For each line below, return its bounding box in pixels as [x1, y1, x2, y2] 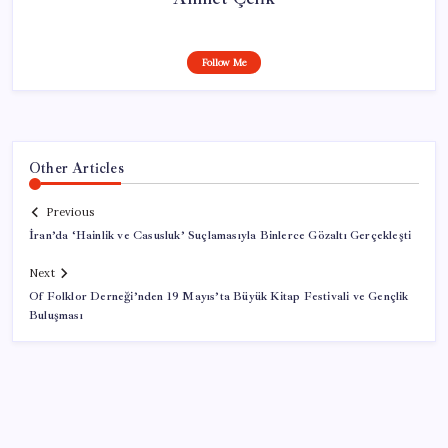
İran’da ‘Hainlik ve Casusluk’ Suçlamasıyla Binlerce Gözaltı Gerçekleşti [29, 228, 412, 244]
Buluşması [29, 308, 83, 324]
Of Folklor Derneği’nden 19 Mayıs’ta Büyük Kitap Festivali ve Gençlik [29, 289, 409, 305]
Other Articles [29, 158, 124, 177]
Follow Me [201, 55, 247, 69]
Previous [46, 205, 94, 220]
